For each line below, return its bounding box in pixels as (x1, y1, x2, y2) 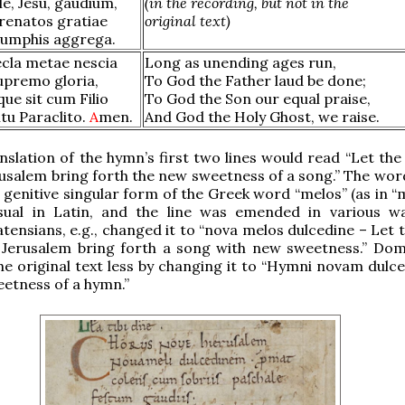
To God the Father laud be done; (145, 71, 366, 89)
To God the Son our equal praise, (145, 89, 371, 108)
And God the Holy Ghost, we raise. (145, 107, 380, 126)
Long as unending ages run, (145, 52, 336, 71)
